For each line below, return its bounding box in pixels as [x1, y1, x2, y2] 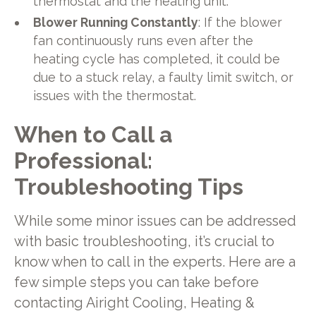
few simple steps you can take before [13, 274, 259, 291]
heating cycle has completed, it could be [33, 51, 281, 66]
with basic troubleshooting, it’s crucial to [13, 233, 274, 250]
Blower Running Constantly [33, 14, 199, 30]
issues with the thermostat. [33, 87, 197, 103]
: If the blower [198, 14, 283, 30]
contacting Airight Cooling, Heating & [13, 295, 255, 312]
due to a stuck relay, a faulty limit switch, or [33, 69, 294, 85]
